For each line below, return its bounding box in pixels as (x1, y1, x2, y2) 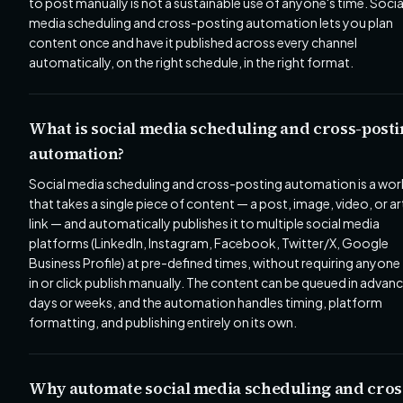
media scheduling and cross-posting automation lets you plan (29, 14, 393, 31)
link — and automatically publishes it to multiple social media (29, 215, 380, 231)
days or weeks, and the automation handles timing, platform (29, 294, 382, 310)
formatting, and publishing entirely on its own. (29, 314, 297, 330)
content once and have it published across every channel (29, 34, 357, 50)
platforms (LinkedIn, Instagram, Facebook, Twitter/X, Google (29, 235, 389, 251)
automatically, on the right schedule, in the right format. (29, 54, 354, 70)
